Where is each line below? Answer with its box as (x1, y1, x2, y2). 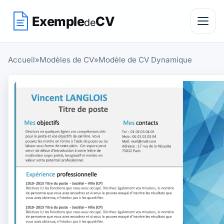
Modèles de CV (39, 55, 94, 64)
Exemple (32, 13, 84, 29)
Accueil (8, 55, 35, 64)
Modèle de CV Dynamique (98, 55, 192, 64)
